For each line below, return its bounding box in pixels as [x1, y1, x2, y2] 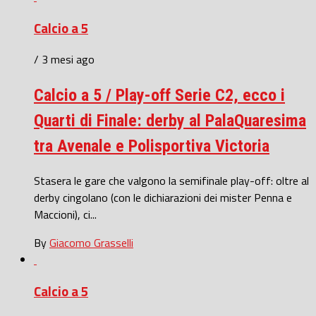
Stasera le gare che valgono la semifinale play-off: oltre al [34, 172, 309, 190]
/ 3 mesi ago [34, 51, 95, 68]
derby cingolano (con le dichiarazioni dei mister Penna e [34, 189, 292, 207]
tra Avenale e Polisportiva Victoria [34, 136, 269, 157]
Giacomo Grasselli [49, 234, 133, 252]
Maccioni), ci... [34, 206, 97, 224]
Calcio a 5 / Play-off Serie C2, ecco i [34, 85, 285, 106]
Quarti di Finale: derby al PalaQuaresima [34, 111, 306, 131]
